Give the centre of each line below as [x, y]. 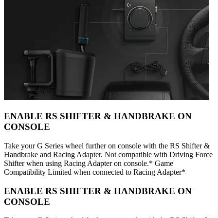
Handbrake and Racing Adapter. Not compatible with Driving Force [108, 154]
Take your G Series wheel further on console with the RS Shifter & [107, 145]
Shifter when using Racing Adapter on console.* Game [89, 163]
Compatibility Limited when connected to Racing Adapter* [95, 172]
